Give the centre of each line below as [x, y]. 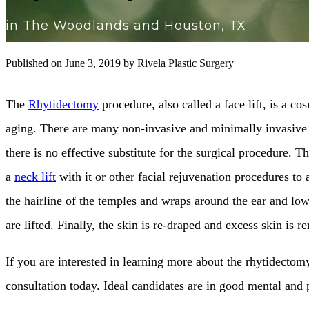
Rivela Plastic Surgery [186, 63]
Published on [35, 63]
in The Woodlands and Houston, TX [126, 26]
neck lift [35, 176]
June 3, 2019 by [101, 63]
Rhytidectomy [63, 104]
